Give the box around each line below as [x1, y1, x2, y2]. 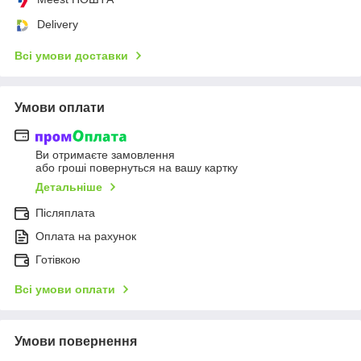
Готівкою [35, 252, 81, 266]
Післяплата [35, 205, 95, 219]
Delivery [37, 18, 78, 31]
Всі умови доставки [15, 49, 128, 63]
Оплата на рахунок [35, 229, 136, 243]
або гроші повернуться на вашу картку [35, 160, 238, 174]
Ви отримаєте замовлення [35, 147, 175, 161]
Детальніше [35, 180, 102, 193]
